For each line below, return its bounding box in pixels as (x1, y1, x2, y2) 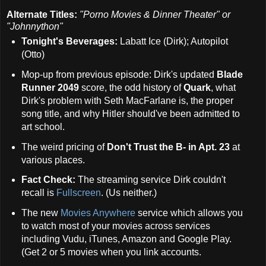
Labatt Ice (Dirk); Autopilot (117, 36, 228, 46)
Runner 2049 (21, 82, 79, 93)
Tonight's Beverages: (21, 36, 118, 46)
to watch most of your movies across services (21, 221, 210, 232)
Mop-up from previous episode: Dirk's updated (21, 69, 217, 80)
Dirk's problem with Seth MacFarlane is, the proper (21, 95, 233, 106)
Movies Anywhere (60, 208, 135, 218)
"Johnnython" (7, 21, 63, 31)
